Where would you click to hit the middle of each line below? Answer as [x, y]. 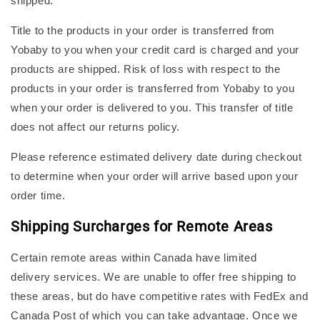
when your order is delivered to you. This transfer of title [152, 108]
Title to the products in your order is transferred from [143, 31]
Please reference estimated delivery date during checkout [156, 157]
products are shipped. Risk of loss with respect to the [146, 69]
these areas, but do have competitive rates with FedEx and [160, 296]
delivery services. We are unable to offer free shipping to [154, 276]
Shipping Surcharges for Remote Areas [142, 226]
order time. [38, 196]
